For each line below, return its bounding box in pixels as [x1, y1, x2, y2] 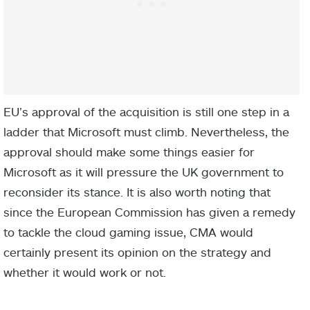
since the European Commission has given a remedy [3, 205, 295, 219]
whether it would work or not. [3, 265, 166, 280]
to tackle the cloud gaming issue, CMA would [3, 225, 253, 239]
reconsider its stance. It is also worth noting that [3, 185, 271, 199]
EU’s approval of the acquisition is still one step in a [3, 104, 289, 119]
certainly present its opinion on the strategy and [3, 245, 271, 259]
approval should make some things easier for [3, 145, 255, 159]
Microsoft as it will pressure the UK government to [3, 165, 284, 179]
